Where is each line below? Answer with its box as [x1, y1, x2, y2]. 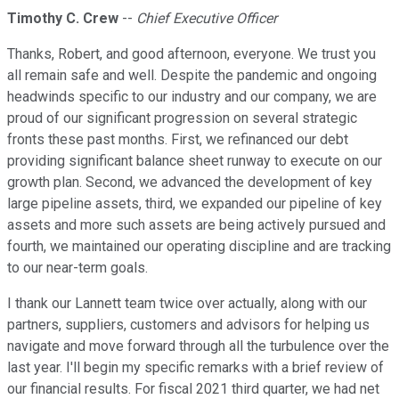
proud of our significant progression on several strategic [7, 110, 357, 127]
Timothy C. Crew [7, 10, 118, 28]
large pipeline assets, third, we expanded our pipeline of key [7, 195, 382, 213]
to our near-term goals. [7, 259, 148, 277]
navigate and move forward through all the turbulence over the [7, 338, 389, 355]
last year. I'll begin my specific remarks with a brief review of [7, 359, 384, 377]
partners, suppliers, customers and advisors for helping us [7, 316, 370, 334]
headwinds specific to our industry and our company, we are [7, 88, 377, 106]
